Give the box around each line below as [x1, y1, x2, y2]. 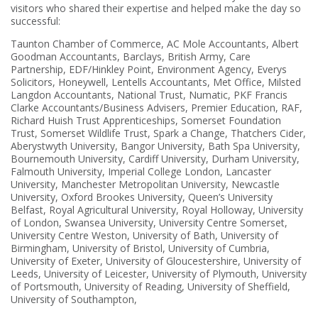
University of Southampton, [11, 292, 137, 306]
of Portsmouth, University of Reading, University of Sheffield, [11, 279, 290, 293]
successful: [11, 13, 60, 28]
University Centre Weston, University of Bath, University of [11, 228, 278, 242]
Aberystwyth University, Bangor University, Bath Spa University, [11, 138, 300, 153]
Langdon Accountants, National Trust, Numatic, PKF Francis [11, 87, 287, 102]
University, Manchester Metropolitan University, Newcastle [11, 177, 280, 191]
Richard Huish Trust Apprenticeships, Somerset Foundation [11, 113, 281, 127]
